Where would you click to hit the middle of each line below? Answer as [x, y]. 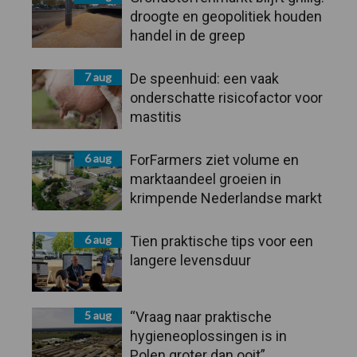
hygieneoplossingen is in [208, 336]
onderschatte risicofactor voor [226, 98]
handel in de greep [188, 35]
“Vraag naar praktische [201, 317]
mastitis [156, 117]
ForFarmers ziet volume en [214, 160]
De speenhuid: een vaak [204, 78]
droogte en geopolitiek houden [226, 16]
